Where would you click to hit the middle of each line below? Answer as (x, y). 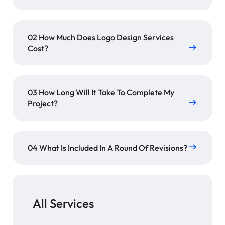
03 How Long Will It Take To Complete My (101, 93)
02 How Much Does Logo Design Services (101, 37)
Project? (43, 104)
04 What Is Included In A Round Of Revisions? (107, 148)
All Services (63, 204)
